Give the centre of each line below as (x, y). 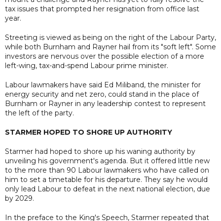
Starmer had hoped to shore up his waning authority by (100, 151)
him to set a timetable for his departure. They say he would (106, 179)
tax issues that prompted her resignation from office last (102, 9)
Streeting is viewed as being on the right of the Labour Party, (110, 37)
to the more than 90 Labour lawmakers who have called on (107, 170)
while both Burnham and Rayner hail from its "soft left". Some (110, 47)
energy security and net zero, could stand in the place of (102, 94)
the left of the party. (39, 113)
